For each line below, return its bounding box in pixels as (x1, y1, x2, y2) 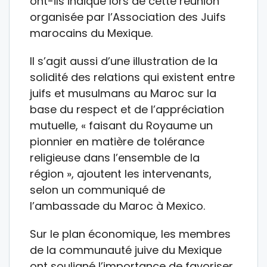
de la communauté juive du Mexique (30, 242, 222, 257)
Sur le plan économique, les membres (30, 226, 231, 241)
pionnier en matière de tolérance (30, 133, 204, 149)
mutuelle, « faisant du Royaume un (30, 117, 213, 133)
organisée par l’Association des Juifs (30, 9, 226, 24)
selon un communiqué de (30, 182, 165, 197)
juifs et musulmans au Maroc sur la (30, 85, 216, 101)
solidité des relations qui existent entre (30, 69, 235, 85)
